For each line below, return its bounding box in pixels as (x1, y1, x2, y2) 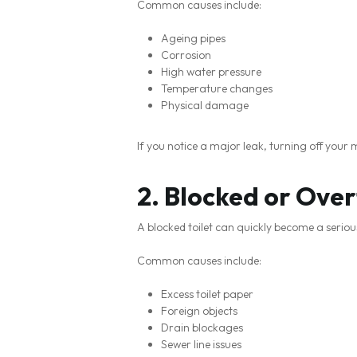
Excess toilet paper (161, 287, 253, 301)
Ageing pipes (161, 31, 226, 45)
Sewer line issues (161, 337, 241, 351)
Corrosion (161, 48, 211, 62)
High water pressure (161, 65, 261, 79)
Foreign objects (161, 304, 237, 318)
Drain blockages (161, 320, 243, 335)
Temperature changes (161, 81, 273, 96)
